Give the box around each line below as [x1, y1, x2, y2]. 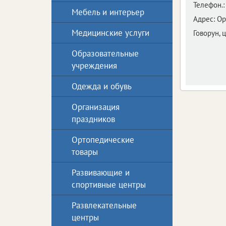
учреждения [72, 60, 117, 71]
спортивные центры [72, 179, 146, 190]
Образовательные [72, 48, 139, 59]
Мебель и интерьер [72, 7, 144, 18]
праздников [72, 114, 115, 125]
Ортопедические [72, 134, 134, 145]
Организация [72, 101, 120, 112]
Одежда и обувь [72, 81, 132, 92]
